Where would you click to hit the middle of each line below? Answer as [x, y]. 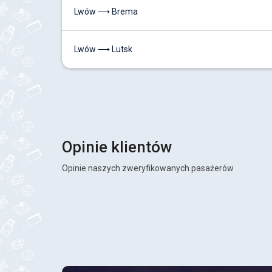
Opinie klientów [117, 147]
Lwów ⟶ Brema [106, 12]
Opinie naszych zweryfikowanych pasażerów [148, 168]
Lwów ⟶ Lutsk [103, 49]
